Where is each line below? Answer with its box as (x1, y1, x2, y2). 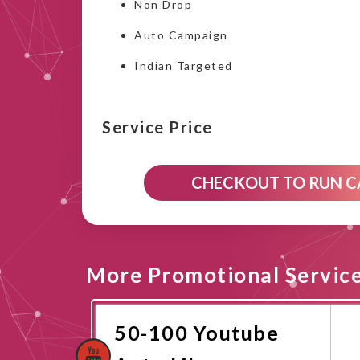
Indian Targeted (134, 59, 233, 72)
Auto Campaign (134, 28, 228, 42)
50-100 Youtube (114, 321, 279, 345)
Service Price (102, 117, 213, 137)
